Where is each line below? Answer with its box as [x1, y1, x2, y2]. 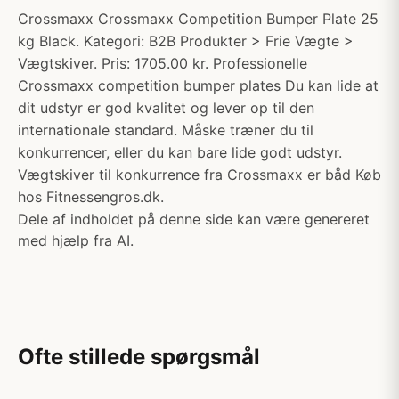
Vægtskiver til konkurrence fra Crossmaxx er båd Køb [18, 166, 381, 183]
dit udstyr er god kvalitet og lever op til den [18, 99, 314, 117]
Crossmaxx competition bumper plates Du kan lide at [18, 77, 379, 94]
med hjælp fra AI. [18, 232, 134, 249]
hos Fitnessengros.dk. [18, 188, 164, 206]
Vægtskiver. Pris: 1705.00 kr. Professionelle [18, 54, 307, 72]
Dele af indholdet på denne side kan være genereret [18, 210, 370, 228]
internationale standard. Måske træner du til [18, 121, 313, 139]
